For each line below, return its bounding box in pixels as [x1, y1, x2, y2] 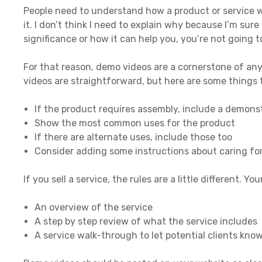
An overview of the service [35, 201, 153, 213]
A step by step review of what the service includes [35, 215, 258, 227]
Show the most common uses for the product [35, 117, 236, 129]
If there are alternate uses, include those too [35, 131, 233, 143]
